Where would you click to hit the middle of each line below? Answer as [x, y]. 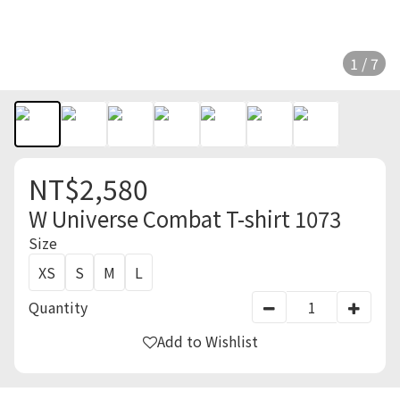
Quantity [58, 307]
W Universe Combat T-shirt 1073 [185, 218]
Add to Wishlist [207, 341]
